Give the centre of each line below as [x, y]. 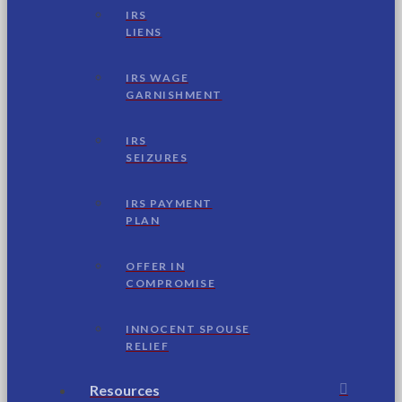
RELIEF [147, 345]
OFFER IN [155, 266]
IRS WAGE [157, 77]
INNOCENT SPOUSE [188, 328]
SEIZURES [157, 157]
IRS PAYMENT [169, 203]
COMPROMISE [170, 283]
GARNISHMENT [174, 94]
